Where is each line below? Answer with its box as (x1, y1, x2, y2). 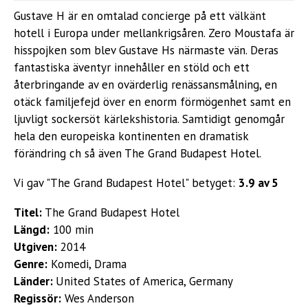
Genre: (14, 256, 47, 272)
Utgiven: (14, 239, 57, 254)
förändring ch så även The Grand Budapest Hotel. (14, 146, 261, 161)
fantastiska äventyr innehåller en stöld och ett (14, 60, 250, 75)
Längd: (14, 222, 49, 237)
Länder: (14, 274, 56, 289)
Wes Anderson (61, 291, 134, 306)
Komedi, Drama (47, 256, 126, 272)
